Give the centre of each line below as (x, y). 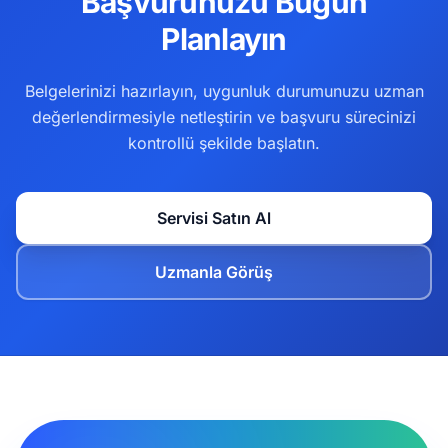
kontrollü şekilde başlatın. (224, 143)
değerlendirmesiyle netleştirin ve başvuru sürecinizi (224, 117)
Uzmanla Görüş (214, 272)
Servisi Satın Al (214, 218)
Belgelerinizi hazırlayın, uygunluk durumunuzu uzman (224, 91)
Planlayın (224, 39)
